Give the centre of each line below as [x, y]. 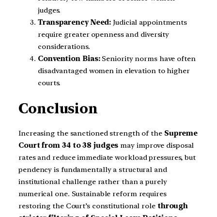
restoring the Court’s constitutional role [87, 206]
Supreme [181, 133]
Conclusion [58, 108]
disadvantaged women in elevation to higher [114, 71]
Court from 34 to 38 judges [69, 146]
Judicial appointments [149, 23]
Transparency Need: [75, 23]
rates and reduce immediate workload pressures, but [107, 158]
